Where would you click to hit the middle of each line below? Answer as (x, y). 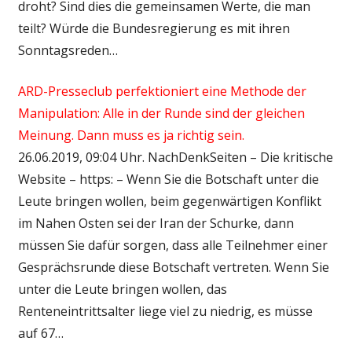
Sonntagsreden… (68, 50)
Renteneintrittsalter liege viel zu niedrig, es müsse (165, 311)
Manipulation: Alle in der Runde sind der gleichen (161, 113)
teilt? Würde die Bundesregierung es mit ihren (154, 28)
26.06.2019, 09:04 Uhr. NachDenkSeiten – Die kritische (175, 157)
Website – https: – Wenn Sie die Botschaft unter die (168, 179)
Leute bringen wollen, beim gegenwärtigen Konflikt (169, 201)
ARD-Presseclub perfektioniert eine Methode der (162, 91)
